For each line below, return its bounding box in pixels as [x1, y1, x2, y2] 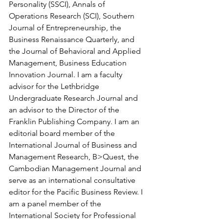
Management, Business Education [9, 58, 129, 67]
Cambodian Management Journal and [9, 164, 143, 173]
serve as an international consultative [9, 175, 137, 185]
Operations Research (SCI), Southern [9, 11, 136, 21]
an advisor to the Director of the [9, 105, 121, 114]
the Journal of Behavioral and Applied [9, 46, 143, 56]
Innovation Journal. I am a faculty [9, 70, 124, 79]
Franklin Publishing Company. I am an [9, 117, 141, 126]
